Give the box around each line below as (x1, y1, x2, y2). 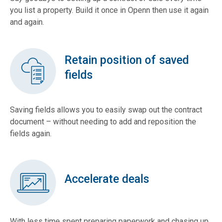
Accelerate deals (64, 172, 149, 186)
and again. (10, 17, 44, 27)
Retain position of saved (64, 53, 189, 67)
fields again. (10, 129, 52, 139)
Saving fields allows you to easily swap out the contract (10, 105, 202, 115)
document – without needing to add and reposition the (10, 117, 196, 127)
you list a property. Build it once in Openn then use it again (10, 5, 209, 15)
